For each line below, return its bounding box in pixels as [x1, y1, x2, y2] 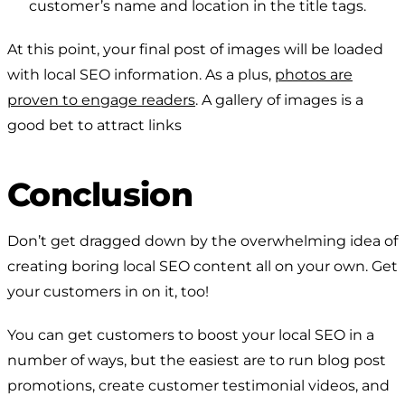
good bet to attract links [7, 116, 182, 134]
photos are [275, 65, 353, 83]
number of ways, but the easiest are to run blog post [7, 351, 386, 369]
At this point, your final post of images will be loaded [7, 40, 383, 58]
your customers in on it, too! [7, 282, 209, 300]
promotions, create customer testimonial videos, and [7, 376, 390, 394]
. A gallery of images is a [195, 90, 363, 108]
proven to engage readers [7, 90, 195, 108]
